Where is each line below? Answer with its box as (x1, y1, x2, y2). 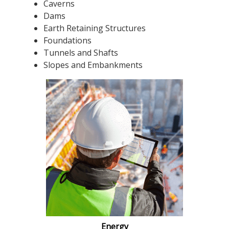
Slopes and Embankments (43, 59, 143, 71)
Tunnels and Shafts (43, 47, 118, 58)
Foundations (43, 34, 91, 46)
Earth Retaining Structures (43, 22, 146, 34)
